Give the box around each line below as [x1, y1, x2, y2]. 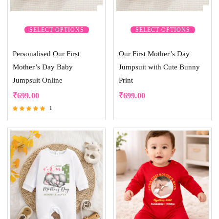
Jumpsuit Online [13, 76, 63, 84]
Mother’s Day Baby [13, 63, 73, 71]
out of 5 [13, 129, 30, 134]
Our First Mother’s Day [119, 49, 190, 58]
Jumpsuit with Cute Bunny [119, 63, 200, 71]
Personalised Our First [13, 49, 80, 58]
